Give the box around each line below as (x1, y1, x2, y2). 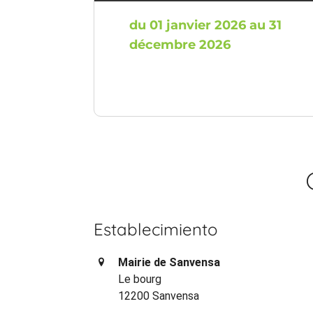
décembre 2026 (129, 36, 231, 52)
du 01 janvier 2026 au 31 (129, 17, 282, 33)
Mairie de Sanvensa (118, 255, 221, 269)
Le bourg (118, 272, 162, 286)
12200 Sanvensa (118, 289, 200, 303)
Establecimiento (94, 218, 219, 240)
